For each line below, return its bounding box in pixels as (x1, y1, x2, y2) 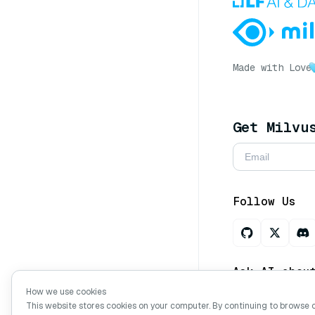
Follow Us (233, 193, 296, 209)
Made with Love (233, 60, 311, 74)
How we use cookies (26, 286, 106, 297)
